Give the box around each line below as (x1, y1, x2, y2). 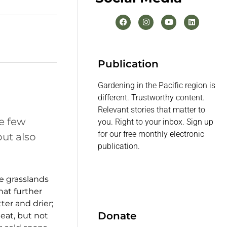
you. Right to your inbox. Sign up (98, 117, 214, 127)
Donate (98, 210, 137, 222)
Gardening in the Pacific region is (98, 81, 216, 91)
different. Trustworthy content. (98, 93, 205, 103)
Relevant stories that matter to (98, 105, 206, 115)
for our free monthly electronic (98, 129, 205, 139)
